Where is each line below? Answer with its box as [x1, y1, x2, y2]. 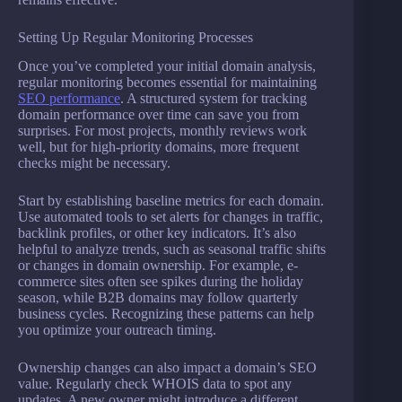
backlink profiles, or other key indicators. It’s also [18, 225, 296, 241]
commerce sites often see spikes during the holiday [18, 274, 303, 290]
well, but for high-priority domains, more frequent [18, 139, 299, 155]
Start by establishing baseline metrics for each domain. [18, 193, 324, 209]
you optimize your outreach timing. [18, 322, 216, 338]
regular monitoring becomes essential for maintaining [18, 74, 317, 91]
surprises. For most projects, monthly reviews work [18, 123, 307, 139]
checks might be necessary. [18, 155, 170, 171]
